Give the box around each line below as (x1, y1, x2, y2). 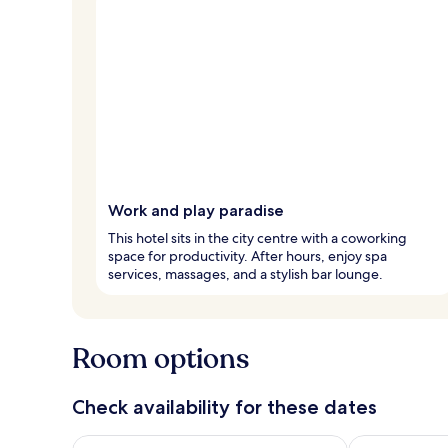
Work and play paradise (108, 200, 284, 220)
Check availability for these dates (72, 394, 377, 419)
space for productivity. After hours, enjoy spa (108, 246, 387, 265)
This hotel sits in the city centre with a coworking (108, 228, 407, 247)
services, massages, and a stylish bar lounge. (108, 264, 383, 283)
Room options (72, 339, 249, 378)
